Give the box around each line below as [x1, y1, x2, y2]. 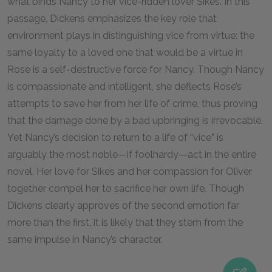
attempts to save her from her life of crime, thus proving [7, 98, 257, 109]
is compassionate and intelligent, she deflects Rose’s [7, 81, 242, 92]
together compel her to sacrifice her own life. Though [7, 183, 244, 194]
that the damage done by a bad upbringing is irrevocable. [7, 115, 263, 126]
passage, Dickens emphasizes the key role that [7, 13, 217, 24]
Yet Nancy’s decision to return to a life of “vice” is [7, 132, 223, 143]
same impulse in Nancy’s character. [7, 234, 162, 245]
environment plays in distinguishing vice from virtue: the [7, 30, 254, 41]
